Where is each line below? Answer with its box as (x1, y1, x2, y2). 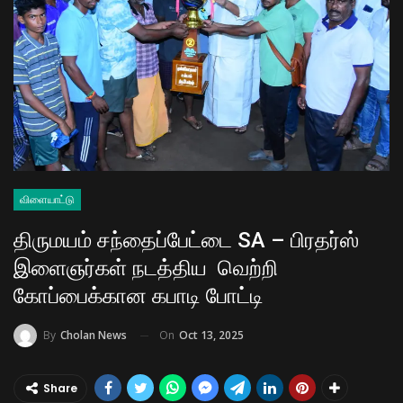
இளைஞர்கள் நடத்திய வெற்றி (13, 255, 278, 281)
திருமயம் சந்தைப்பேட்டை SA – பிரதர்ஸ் (13, 227, 359, 253)
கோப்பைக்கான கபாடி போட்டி (13, 282, 264, 309)
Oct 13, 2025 (179, 327, 244, 343)
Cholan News (60, 327, 127, 344)
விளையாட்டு (20, 193, 75, 206)
